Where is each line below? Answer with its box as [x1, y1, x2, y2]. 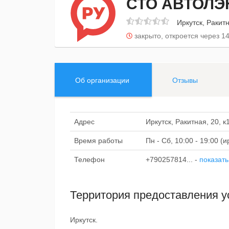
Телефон [74, 155, 105, 164]
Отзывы [172, 76, 198, 84]
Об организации [75, 76, 129, 84]
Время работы [74, 136, 123, 145]
